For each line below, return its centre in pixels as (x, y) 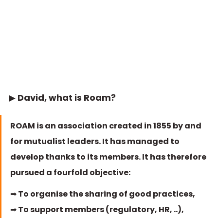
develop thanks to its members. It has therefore (109, 157)
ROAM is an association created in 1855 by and (107, 126)
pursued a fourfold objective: (71, 173)
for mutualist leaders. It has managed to (96, 141)
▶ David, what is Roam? (62, 98)
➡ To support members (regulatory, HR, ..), (97, 209)
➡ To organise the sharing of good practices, (103, 194)
